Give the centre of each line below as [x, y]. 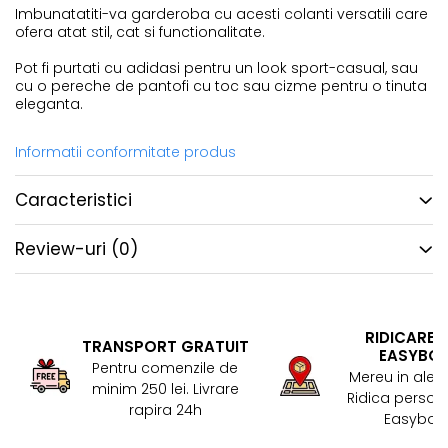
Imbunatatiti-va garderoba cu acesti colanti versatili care [221, 13]
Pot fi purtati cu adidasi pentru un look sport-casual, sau [216, 67]
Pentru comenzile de [165, 367]
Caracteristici [73, 199]
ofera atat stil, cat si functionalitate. [140, 31]
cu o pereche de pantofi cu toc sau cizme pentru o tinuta [221, 85]
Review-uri [63, 248]
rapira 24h [165, 409]
